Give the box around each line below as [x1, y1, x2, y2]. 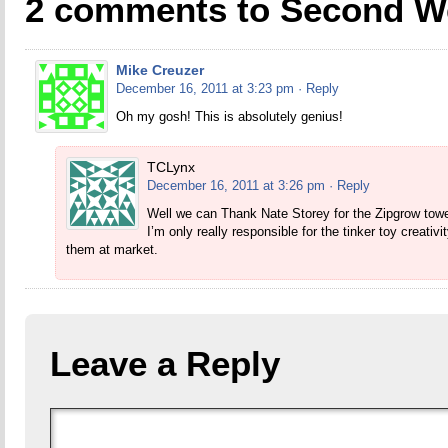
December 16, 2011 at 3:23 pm [115, 81, 294, 96]
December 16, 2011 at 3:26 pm [146, 178, 325, 193]
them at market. [65, 242, 158, 257]
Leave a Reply [49, 344, 280, 383]
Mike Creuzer [115, 62, 204, 78]
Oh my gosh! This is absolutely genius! [115, 109, 343, 124]
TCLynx [146, 159, 195, 175]
